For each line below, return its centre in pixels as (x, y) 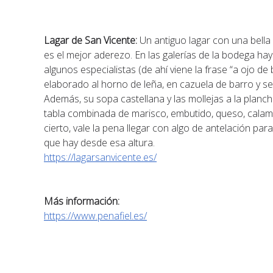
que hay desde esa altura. (100, 143)
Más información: (82, 201)
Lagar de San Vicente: (91, 40)
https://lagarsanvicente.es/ (101, 157)
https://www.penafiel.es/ (96, 216)
